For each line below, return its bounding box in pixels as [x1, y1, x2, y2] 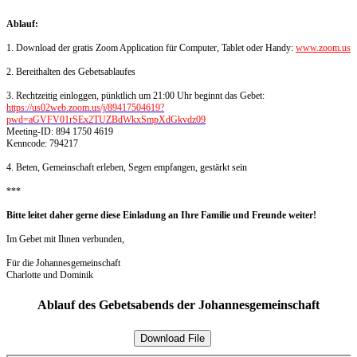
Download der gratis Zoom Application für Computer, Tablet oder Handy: [16, 42, 296, 54]
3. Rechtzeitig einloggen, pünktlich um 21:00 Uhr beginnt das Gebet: [6, 90, 265, 102]
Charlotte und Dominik [6, 269, 93, 281]
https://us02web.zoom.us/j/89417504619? [6, 102, 164, 114]
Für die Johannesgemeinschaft [6, 257, 120, 269]
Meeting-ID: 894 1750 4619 [6, 126, 113, 138]
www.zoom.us [296, 42, 351, 54]
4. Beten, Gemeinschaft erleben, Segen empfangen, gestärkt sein [6, 162, 247, 174]
